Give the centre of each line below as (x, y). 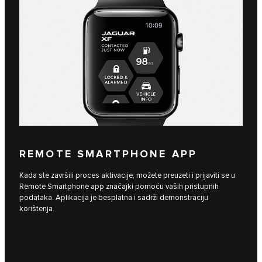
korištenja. (37, 208)
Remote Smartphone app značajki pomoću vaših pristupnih (119, 186)
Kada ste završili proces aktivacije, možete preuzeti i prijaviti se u (127, 175)
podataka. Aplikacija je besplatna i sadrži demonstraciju (114, 197)
